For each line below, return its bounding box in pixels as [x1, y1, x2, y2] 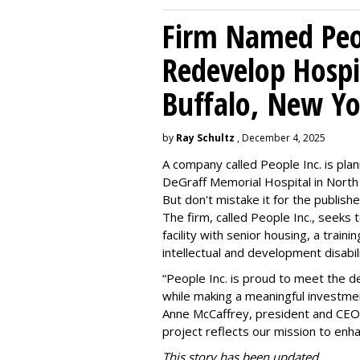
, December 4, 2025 [235, 130, 325, 145]
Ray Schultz [176, 130, 235, 145]
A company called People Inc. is [162, 155, 337, 172]
